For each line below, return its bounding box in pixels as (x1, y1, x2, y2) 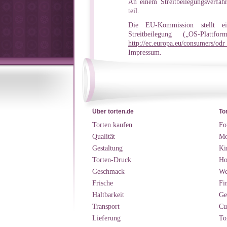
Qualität (92, 132, 115, 140)
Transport (92, 202, 120, 210)
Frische (92, 179, 113, 187)
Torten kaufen (92, 121, 132, 129)
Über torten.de (92, 108, 134, 115)
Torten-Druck (92, 156, 131, 164)
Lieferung (92, 214, 121, 222)
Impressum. (128, 48, 162, 56)
